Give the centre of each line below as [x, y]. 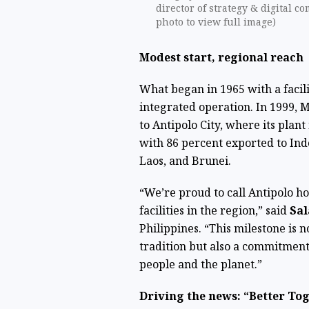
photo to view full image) [216, 21]
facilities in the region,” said [214, 210]
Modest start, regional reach [221, 57]
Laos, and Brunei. [185, 160]
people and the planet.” [200, 264]
